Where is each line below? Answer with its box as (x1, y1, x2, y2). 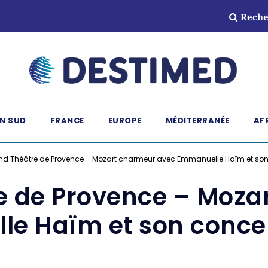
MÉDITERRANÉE (165, 115, 230, 126)
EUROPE (108, 115, 142, 126)
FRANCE (50, 115, 84, 126)
